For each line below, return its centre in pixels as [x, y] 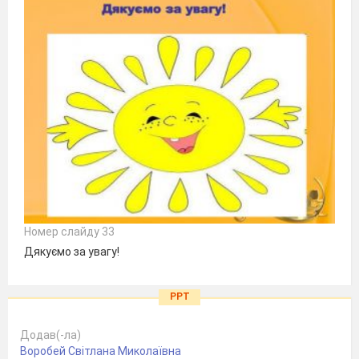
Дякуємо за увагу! [72, 251]
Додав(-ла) [50, 335]
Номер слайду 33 [69, 231]
